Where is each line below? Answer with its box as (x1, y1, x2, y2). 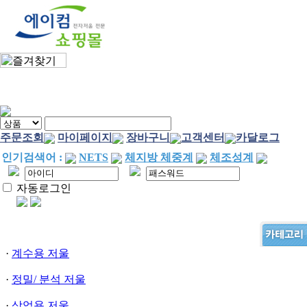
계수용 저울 (12, 247, 69, 259)
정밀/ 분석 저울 (12, 273, 86, 285)
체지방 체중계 (125, 151, 193, 163)
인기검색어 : (1, 151, 62, 163)
